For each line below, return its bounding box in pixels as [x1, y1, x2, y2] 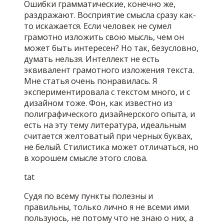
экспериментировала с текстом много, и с [24, 86, 190, 98]
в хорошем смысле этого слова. [24, 152, 147, 164]
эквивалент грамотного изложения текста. [24, 64, 194, 76]
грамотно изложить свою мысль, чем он [24, 31, 184, 43]
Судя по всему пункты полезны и [24, 190, 153, 202]
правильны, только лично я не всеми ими [24, 201, 189, 213]
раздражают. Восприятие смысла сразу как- [24, 9, 196, 21]
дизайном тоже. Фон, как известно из [24, 97, 172, 109]
